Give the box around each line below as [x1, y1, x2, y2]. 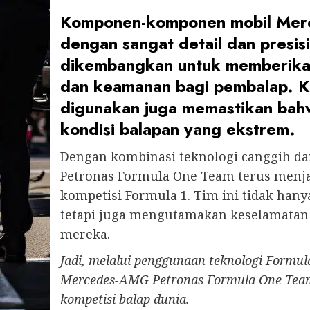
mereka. [60, 225, 110, 242]
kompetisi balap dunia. [60, 290, 190, 307]
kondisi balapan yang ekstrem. [60, 116, 295, 141]
